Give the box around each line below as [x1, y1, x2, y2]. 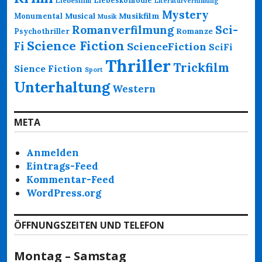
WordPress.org [26, 186, 102, 199]
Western [112, 82, 156, 95]
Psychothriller [14, 26, 70, 36]
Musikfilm [119, 10, 160, 21]
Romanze [176, 26, 213, 36]
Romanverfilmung [72, 22, 174, 37]
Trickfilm [173, 59, 229, 75]
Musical [65, 11, 95, 21]
